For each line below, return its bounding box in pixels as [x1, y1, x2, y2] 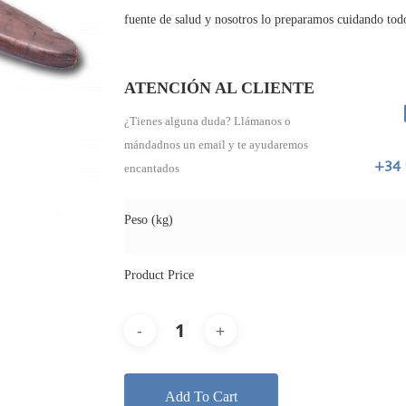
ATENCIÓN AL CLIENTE [123, 79, 314, 97]
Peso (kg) [123, 213, 173, 227]
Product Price [123, 268, 194, 282]
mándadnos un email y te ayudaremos [123, 138, 308, 151]
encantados [123, 161, 179, 175]
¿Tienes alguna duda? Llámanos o [123, 114, 291, 128]
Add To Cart [164, 389, 237, 404]
